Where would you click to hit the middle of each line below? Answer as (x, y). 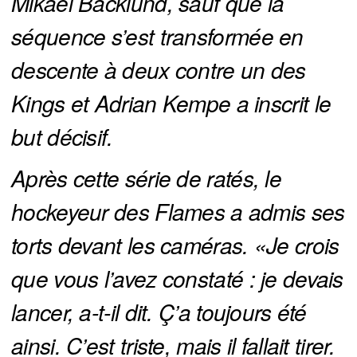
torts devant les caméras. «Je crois (175, 245)
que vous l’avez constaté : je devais (177, 279)
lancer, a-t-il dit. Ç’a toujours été (159, 312)
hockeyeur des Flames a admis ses (178, 212)
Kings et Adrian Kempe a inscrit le (171, 103)
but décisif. (65, 137)
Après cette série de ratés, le (146, 178)
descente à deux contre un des (159, 70)
